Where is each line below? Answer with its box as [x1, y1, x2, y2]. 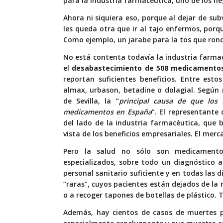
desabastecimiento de [72, 63, 157, 73]
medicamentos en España [63, 107, 152, 117]
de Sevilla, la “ [63, 96, 119, 106]
